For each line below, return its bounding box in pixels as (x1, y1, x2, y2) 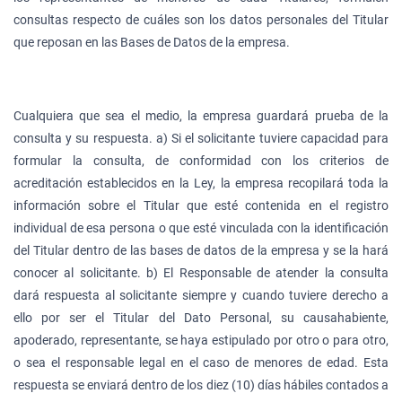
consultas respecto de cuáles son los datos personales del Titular (13, 12, 389, 27)
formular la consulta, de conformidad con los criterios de (13, 153, 389, 168)
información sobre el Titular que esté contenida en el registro (13, 197, 389, 213)
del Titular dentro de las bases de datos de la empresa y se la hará (13, 242, 389, 258)
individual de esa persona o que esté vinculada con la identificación (13, 220, 389, 235)
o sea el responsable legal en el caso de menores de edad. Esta (13, 354, 389, 370)
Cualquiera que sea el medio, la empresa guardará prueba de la (13, 108, 389, 123)
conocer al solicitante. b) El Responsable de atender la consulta (13, 265, 389, 280)
